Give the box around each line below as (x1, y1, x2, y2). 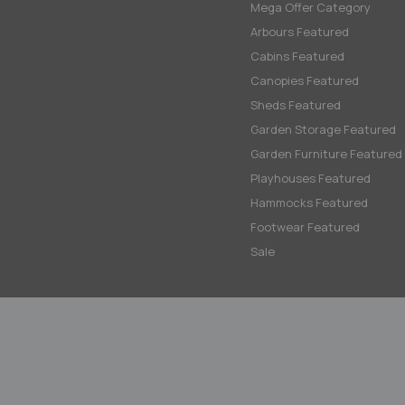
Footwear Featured (250, 219, 360, 235)
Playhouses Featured (250, 170, 371, 186)
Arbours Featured (250, 24, 349, 40)
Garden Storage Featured (250, 121, 396, 137)
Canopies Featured (250, 72, 359, 89)
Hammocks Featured (250, 194, 368, 211)
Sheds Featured (250, 97, 341, 113)
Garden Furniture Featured (250, 146, 402, 162)
